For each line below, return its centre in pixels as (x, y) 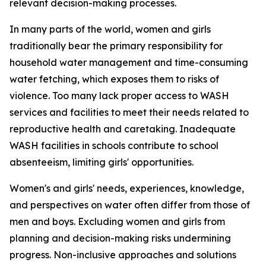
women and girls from (175, 221)
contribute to (159, 145)
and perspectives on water (71, 205)
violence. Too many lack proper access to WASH (119, 96)
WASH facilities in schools (69, 145)
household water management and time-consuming (129, 62)
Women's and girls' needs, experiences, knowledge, (127, 188)
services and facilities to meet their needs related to (129, 112)
